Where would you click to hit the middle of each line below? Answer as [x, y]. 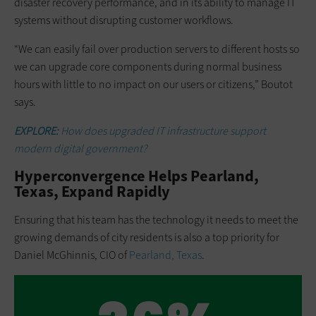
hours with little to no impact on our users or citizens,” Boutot [153, 84]
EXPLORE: [37, 130]
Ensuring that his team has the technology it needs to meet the [156, 219]
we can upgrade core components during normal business [148, 66]
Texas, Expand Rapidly [93, 191]
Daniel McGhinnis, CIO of [72, 255]
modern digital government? [81, 148]
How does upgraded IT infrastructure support [163, 130]
